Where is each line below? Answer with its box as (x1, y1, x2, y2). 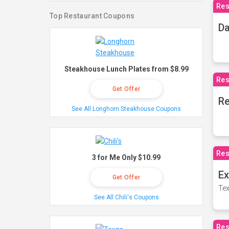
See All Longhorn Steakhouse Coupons (72, 105, 181, 112)
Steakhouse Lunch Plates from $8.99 (64, 65, 189, 73)
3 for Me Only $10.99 (92, 153, 161, 162)
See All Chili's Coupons (94, 194, 159, 201)
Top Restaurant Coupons (50, 12, 135, 20)
